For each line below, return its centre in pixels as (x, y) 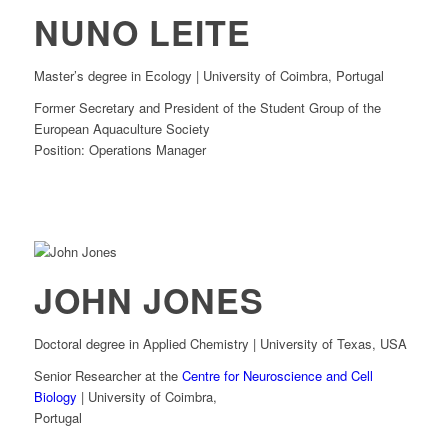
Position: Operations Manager (119, 150)
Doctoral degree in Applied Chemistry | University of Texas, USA (220, 344)
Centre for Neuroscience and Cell (277, 376)
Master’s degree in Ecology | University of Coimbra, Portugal (208, 76)
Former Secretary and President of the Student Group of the (207, 108)
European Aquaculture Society (121, 129)
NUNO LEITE (142, 32)
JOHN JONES (148, 300)
